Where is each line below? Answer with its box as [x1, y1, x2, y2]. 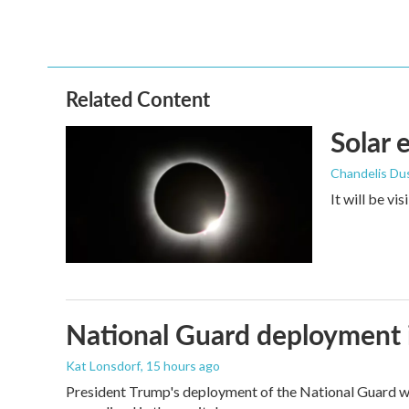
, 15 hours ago [141, 358, 220, 374]
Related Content [66, 84, 210, 113]
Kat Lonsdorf [66, 358, 141, 374]
